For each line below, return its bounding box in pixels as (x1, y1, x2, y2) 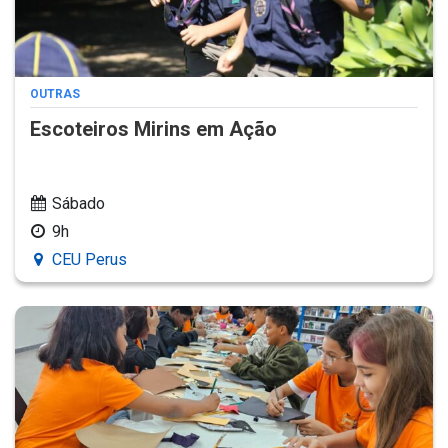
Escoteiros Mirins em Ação (30, 116, 277, 141)
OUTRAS (30, 86, 80, 101)
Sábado (52, 193, 105, 213)
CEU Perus (52, 249, 127, 269)
